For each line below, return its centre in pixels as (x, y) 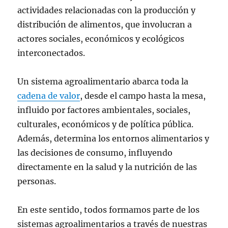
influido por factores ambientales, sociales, (104, 110)
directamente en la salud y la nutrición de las (107, 167)
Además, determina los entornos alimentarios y (113, 138)
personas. (38, 181)
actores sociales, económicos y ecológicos (101, 38)
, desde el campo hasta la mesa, (143, 95)
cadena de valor (49, 95)
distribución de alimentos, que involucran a (105, 24)
